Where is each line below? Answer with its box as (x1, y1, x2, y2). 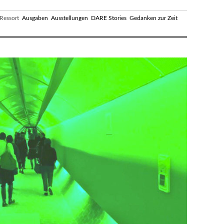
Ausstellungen (51, 14, 88, 21)
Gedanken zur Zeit (129, 14, 177, 21)
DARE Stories (91, 14, 126, 21)
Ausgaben (22, 14, 48, 21)
